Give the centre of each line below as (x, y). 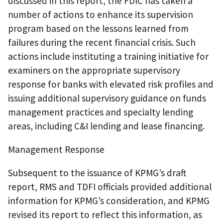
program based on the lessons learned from (98, 28)
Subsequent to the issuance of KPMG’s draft (97, 173)
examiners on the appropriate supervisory (94, 70)
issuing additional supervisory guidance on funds (107, 98)
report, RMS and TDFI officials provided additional (110, 187)
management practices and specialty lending (101, 112)
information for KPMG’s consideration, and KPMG (109, 201)
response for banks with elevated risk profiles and (111, 84)
